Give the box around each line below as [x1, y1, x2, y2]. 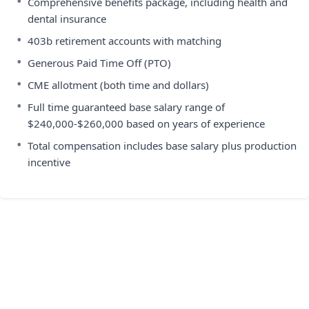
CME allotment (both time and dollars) [28, 78, 209, 92]
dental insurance [28, 12, 106, 26]
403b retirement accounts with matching [28, 34, 221, 48]
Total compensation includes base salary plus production [28, 139, 297, 152]
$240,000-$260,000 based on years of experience [28, 117, 265, 130]
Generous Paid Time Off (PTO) [28, 56, 171, 70]
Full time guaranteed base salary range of [28, 100, 225, 114]
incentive [28, 155, 70, 169]
